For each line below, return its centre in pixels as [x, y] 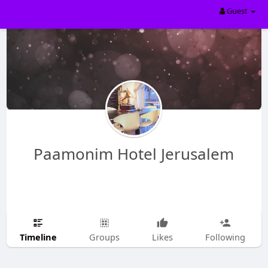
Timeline [38, 237]
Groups [104, 237]
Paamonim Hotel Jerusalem [134, 154]
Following [225, 237]
